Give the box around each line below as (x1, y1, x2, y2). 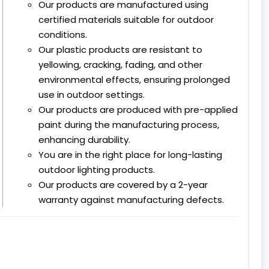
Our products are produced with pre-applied (38, 103, 238, 116)
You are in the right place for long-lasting (38, 148, 222, 161)
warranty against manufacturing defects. (38, 193, 224, 206)
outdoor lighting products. (38, 163, 155, 176)
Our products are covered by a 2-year (38, 178, 208, 191)
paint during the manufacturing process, (38, 118, 219, 131)
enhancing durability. (38, 133, 130, 146)
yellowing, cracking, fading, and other (38, 58, 202, 71)
